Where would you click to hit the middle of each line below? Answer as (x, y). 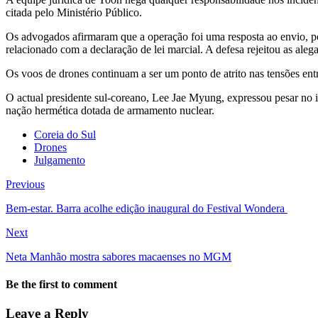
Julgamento (60, 160)
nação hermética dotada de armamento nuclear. (110, 110)
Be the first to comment (61, 285)
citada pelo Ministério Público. (74, 12)
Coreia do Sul (65, 134)
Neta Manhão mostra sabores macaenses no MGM (119, 256)
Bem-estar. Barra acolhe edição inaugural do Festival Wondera (147, 208)
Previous (25, 184)
